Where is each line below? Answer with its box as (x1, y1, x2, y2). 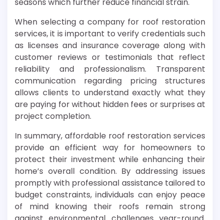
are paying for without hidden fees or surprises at (15, 98, 205, 110)
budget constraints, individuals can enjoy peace (15, 189, 205, 200)
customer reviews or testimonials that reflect (15, 51, 205, 63)
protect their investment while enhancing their (15, 153, 205, 165)
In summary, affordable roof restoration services (15, 130, 205, 141)
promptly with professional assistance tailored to (15, 177, 205, 189)
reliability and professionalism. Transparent (15, 63, 205, 75)
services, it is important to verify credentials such (15, 27, 205, 39)
